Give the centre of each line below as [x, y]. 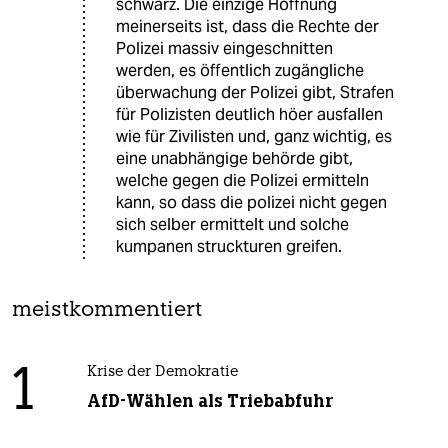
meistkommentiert [107, 311]
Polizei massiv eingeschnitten [224, 49]
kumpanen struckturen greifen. [229, 247]
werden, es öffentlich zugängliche [240, 71]
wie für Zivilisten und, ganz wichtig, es [254, 137]
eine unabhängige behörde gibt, [234, 159]
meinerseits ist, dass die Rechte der [247, 27]
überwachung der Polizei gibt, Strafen [255, 93]
